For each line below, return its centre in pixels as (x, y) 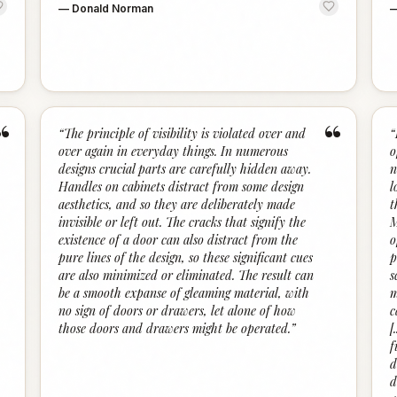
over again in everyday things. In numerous (174, 151)
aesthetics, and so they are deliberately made (177, 204)
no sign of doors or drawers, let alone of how (178, 311)
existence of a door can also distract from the (179, 240)
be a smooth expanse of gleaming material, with (184, 293)
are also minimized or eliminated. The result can (187, 275)
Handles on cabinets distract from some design (182, 187)
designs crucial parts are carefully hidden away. (185, 169)
